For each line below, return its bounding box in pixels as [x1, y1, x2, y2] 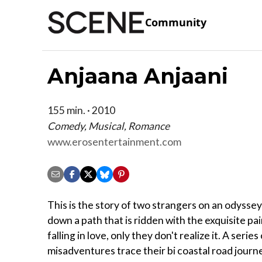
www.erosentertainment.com [47, 135, 181, 148]
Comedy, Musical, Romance [47, 119, 170, 132]
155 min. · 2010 [47, 104, 115, 116]
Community [145, 15, 206, 30]
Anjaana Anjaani [47, 63, 228, 89]
